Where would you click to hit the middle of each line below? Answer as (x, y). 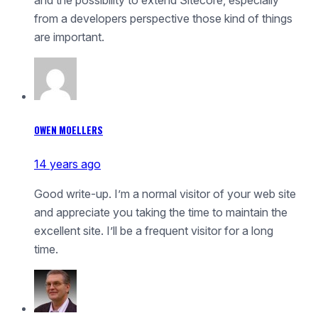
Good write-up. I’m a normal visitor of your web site (165, 194)
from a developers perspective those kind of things (163, 18)
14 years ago (67, 164)
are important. (69, 37)
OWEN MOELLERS (68, 130)
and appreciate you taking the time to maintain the (161, 213)
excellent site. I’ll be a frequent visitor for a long (154, 231)
